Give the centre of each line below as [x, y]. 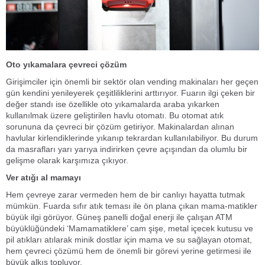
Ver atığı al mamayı [43, 177]
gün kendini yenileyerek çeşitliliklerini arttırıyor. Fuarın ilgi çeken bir [130, 93]
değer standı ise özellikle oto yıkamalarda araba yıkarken [113, 104]
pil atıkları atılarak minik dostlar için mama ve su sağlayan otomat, [129, 239]
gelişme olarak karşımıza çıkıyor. [67, 160]
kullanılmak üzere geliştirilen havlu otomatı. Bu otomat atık [115, 115]
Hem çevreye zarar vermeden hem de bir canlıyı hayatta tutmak [125, 194]
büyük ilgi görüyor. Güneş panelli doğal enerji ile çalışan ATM [119, 217]
